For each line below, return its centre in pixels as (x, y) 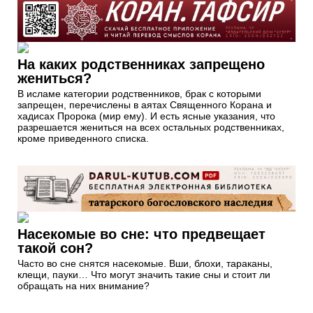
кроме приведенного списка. (83, 138)
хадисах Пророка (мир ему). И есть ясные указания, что (146, 116)
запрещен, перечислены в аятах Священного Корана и (145, 104)
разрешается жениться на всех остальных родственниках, (151, 127)
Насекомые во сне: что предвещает (141, 234)
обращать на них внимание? (83, 286)
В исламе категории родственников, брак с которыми (139, 93)
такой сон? (55, 248)
